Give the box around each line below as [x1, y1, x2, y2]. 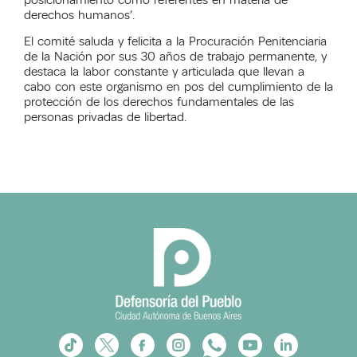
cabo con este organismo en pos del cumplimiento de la [24, 79, 333, 96]
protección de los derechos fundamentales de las [24, 94, 294, 111]
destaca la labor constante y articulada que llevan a [24, 64, 304, 80]
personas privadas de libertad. [24, 109, 186, 126]
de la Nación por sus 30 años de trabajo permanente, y [24, 49, 327, 65]
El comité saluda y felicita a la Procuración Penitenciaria [24, 33, 327, 50]
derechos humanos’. [24, 6, 135, 23]
